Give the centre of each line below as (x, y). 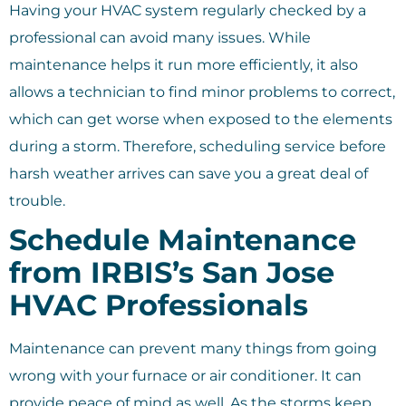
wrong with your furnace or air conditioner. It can (185, 376)
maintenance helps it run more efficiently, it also (184, 65)
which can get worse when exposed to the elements (201, 119)
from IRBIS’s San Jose (172, 272)
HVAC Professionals (159, 305)
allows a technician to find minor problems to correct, (202, 92)
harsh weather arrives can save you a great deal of (188, 174)
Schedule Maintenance (183, 240)
